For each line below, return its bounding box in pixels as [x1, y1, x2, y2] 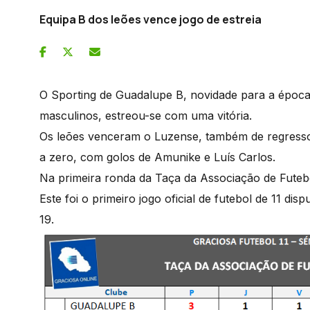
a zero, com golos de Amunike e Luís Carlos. [39, 149, 279, 164]
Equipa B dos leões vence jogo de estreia [39, 11, 262, 27]
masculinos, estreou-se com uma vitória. [39, 108, 255, 122]
